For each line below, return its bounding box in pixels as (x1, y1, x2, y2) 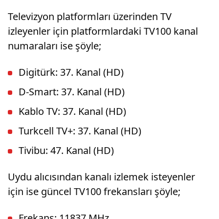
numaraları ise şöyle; (8, 39, 101, 52)
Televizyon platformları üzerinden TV (8, 9, 172, 23)
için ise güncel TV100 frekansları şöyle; (8, 184, 180, 198)
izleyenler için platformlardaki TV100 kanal (8, 24, 198, 38)
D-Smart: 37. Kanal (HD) (19, 85, 125, 98)
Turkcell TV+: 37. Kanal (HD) (19, 124, 141, 137)
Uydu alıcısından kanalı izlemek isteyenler (8, 170, 195, 183)
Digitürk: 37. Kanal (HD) (19, 65, 124, 79)
